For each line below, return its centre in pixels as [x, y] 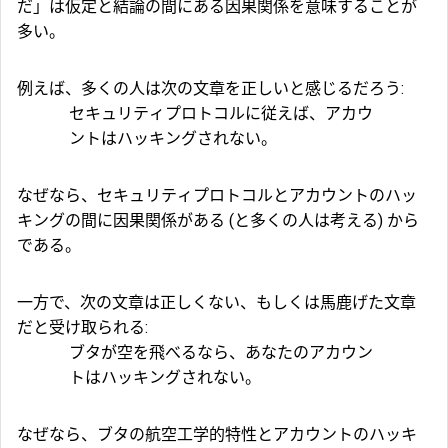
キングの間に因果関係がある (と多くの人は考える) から [218, 221]
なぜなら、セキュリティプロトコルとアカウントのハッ [217, 196]
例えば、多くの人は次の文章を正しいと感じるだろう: [210, 89]
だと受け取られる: [82, 328]
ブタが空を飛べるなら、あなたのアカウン [221, 353]
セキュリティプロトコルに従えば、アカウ [221, 114]
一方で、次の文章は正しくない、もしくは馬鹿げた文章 [216, 303]
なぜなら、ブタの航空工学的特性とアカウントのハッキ [217, 435]
